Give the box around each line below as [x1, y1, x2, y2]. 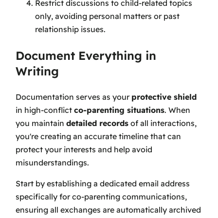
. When [164, 105, 190, 115]
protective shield [131, 92, 197, 102]
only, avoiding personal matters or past [35, 11, 180, 21]
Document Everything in [16, 48, 156, 63]
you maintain [16, 118, 66, 128]
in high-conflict [16, 105, 74, 115]
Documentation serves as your [16, 92, 131, 102]
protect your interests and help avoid [16, 145, 152, 155]
